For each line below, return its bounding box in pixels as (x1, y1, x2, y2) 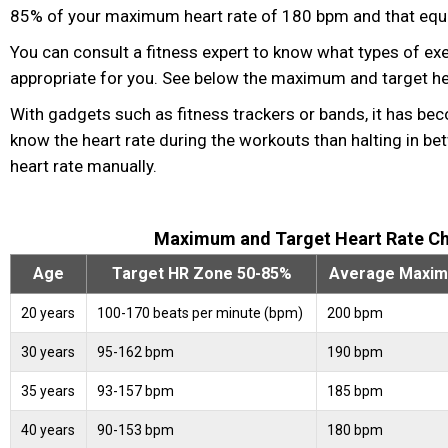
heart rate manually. (10, 156, 157, 177)
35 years (21, 383, 75, 400)
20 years (21, 305, 75, 322)
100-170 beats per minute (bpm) (97, 305, 303, 322)
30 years (21, 344, 75, 361)
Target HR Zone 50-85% (111, 264, 292, 284)
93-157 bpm (97, 383, 174, 400)
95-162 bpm (97, 344, 174, 361)
